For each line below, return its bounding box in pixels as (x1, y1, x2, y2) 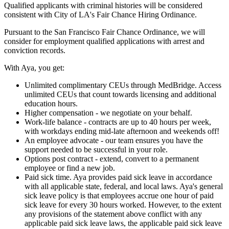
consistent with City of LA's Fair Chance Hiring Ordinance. (4, 10, 197, 19)
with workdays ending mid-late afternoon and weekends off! (25, 126, 219, 135)
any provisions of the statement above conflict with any (25, 209, 202, 218)
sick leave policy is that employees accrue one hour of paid (25, 191, 214, 200)
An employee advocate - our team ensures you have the (25, 135, 203, 145)
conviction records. (4, 45, 65, 55)
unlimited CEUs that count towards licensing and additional (25, 89, 216, 99)
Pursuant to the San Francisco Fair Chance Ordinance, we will (4, 27, 205, 36)
